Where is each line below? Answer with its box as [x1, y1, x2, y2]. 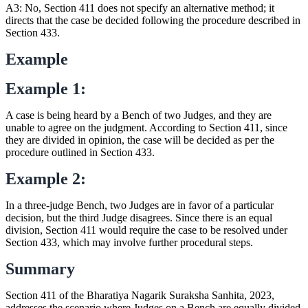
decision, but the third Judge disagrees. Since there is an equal [5, 211, 272, 223]
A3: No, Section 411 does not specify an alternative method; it [5, 1, 274, 14]
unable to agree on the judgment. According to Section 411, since [5, 121, 287, 133]
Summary [5, 259, 75, 278]
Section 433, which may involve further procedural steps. [5, 236, 253, 248]
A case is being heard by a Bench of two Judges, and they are [5, 109, 272, 121]
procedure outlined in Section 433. [5, 146, 155, 158]
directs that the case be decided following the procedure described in [5, 14, 300, 26]
